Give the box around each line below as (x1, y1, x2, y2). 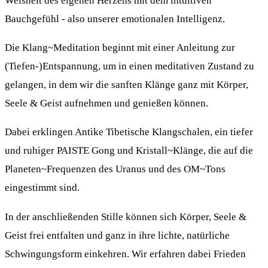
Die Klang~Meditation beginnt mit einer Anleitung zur (5, 42, 235, 54)
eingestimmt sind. (5, 182, 80, 194)
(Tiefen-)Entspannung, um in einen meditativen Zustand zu (5, 60, 254, 72)
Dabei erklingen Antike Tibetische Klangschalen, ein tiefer (5, 126, 253, 138)
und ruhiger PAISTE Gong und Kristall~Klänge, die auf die (5, 145, 253, 157)
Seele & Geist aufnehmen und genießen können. (5, 98, 208, 109)
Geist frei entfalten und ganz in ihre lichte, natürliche (5, 229, 230, 241)
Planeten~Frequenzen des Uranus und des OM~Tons (5, 163, 226, 175)
